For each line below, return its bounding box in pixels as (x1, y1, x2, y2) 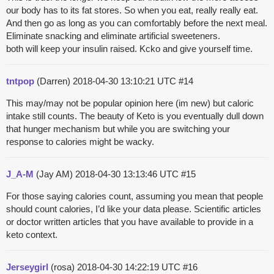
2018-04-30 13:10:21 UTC (73, 76, 179, 87)
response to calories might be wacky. (6, 136, 154, 147)
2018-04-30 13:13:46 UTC (75, 169, 181, 180)
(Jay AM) (34, 169, 75, 180)
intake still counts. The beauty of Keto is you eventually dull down (6, 111, 264, 122)
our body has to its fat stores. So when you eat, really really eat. (6, 5, 258, 16)
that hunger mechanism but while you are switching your (6, 124, 230, 135)
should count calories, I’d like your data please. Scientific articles (6, 204, 261, 215)
